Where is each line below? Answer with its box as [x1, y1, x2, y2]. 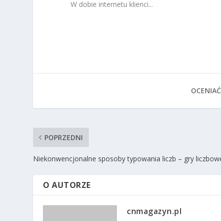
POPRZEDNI [44, 132, 83, 142]
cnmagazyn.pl [127, 205, 182, 217]
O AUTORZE [43, 179, 91, 190]
